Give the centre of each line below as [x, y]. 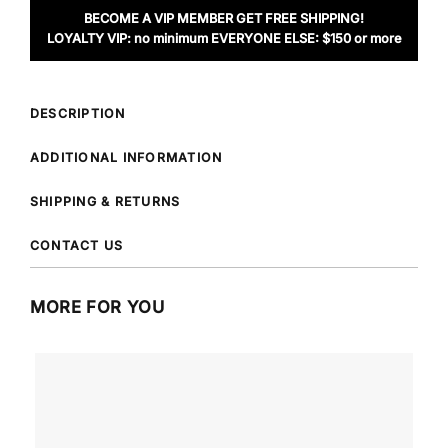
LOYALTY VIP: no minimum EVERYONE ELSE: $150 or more [224, 39]
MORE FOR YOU [97, 306]
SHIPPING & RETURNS [105, 201]
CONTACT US [77, 245]
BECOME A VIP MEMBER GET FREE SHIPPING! [224, 19]
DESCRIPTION [78, 113]
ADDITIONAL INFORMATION [126, 157]
